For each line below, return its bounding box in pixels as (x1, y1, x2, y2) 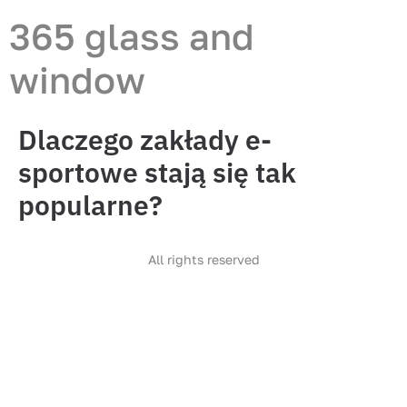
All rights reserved (147, 252, 260, 267)
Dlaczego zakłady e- (18, 122, 272, 157)
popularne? (18, 187, 163, 223)
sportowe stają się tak (18, 154, 296, 190)
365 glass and (9, 15, 254, 58)
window (9, 58, 145, 102)
